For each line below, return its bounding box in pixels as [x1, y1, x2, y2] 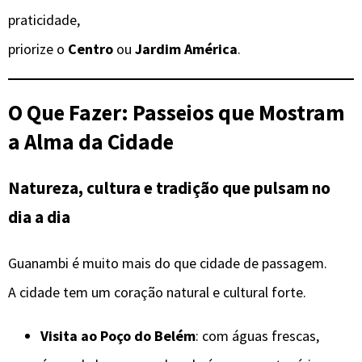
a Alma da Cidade [8, 127, 174, 155]
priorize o [8, 39, 68, 58]
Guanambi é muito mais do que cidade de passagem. [8, 254, 327, 273]
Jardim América [135, 39, 238, 58]
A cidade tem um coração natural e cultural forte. [8, 283, 306, 302]
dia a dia [8, 206, 70, 229]
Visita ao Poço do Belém [40, 326, 196, 346]
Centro [68, 39, 113, 58]
